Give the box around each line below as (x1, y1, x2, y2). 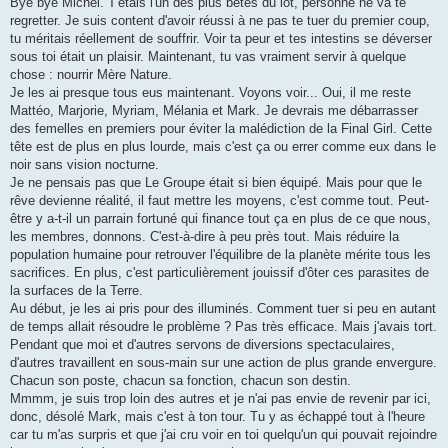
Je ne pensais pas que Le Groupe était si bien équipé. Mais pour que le (10, 175, 422, 191)
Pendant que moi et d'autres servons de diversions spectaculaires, (10, 337, 395, 353)
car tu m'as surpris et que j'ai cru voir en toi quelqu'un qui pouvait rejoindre (10, 427, 437, 443)
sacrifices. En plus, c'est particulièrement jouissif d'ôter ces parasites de (10, 265, 429, 281)
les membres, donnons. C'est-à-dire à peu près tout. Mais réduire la (10, 229, 399, 245)
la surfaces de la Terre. (10, 283, 143, 299)
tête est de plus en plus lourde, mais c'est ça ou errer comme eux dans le (10, 139, 436, 155)
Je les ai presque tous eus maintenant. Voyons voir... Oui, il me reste (10, 85, 411, 101)
